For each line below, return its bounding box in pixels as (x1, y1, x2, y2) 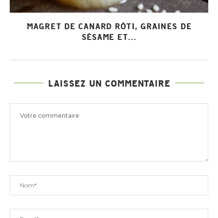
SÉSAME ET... (81, 32, 137, 42)
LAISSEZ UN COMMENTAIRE (48, 77, 170, 89)
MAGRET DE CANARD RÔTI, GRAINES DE (26, 21, 192, 31)
